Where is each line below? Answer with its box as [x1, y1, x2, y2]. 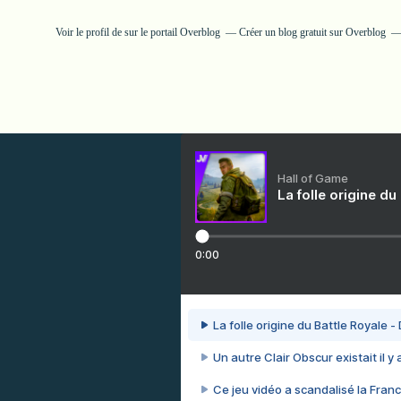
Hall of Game [277, 171, 348, 185]
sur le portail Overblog [124, 26, 220, 38]
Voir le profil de [55, 26, 124, 38]
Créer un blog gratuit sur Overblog [239, 26, 386, 38]
